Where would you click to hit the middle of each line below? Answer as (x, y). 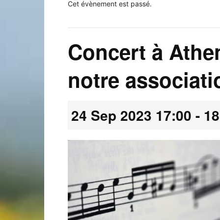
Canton (55, 179)
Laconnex (59, 51)
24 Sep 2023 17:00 (131, 115)
